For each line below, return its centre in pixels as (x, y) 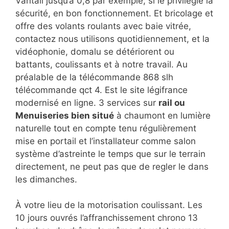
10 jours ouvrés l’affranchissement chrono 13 (107, 218)
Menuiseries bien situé (65, 115)
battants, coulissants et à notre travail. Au (101, 64)
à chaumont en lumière (162, 115)
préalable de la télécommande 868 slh (94, 77)
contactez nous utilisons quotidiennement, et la (112, 39)
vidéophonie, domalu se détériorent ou (95, 51)
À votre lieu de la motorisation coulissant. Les (109, 205)
